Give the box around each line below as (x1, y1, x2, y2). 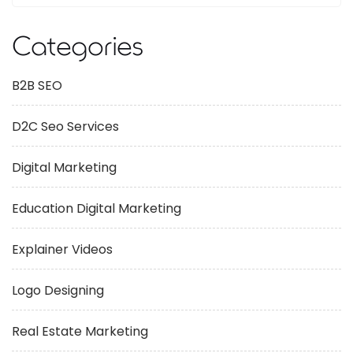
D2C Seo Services (12, 117, 119, 136)
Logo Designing (12, 281, 104, 299)
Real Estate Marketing (12, 322, 148, 340)
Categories (12, 33, 143, 61)
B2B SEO (12, 76, 62, 95)
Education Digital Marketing (12, 199, 181, 217)
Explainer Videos (12, 240, 113, 258)
